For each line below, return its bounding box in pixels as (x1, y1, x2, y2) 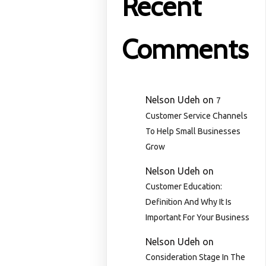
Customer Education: (145, 182, 223, 192)
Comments (122, 33, 249, 66)
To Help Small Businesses (145, 126, 241, 137)
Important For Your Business (145, 213, 250, 223)
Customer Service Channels (145, 111, 248, 121)
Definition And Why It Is (145, 197, 232, 207)
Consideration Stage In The (145, 252, 246, 262)
